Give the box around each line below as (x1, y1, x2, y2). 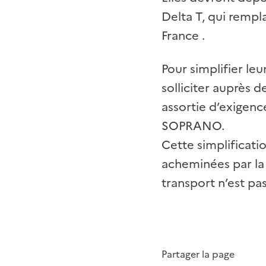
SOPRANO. (161, 117, 224, 135)
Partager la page (161, 247, 235, 261)
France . (161, 27, 205, 45)
